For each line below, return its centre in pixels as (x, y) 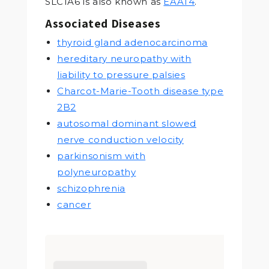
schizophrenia (91, 188)
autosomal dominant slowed (127, 123)
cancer (74, 204)
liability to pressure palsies (121, 74)
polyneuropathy (97, 172)
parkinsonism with (101, 156)
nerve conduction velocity (121, 139)
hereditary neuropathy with (124, 58)
